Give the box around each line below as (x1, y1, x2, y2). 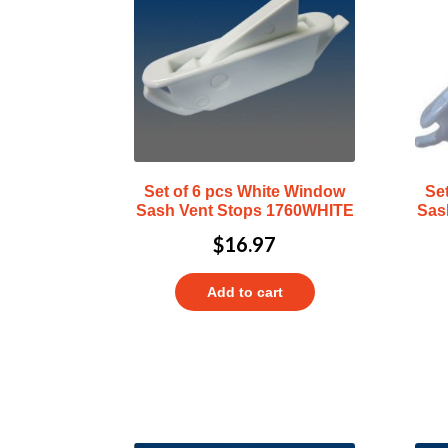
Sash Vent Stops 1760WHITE (135, 201, 354, 219)
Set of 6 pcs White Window (144, 182, 346, 200)
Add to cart (206, 284, 283, 301)
